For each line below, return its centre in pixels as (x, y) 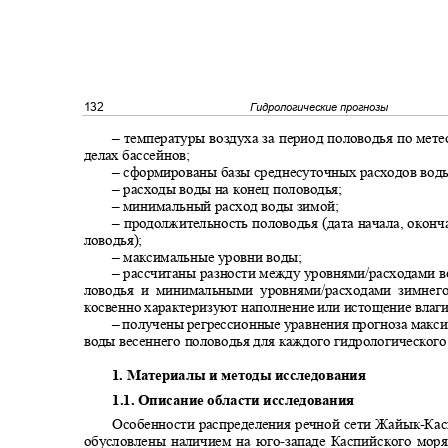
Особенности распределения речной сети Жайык (266, 424)
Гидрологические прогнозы (322, 107)
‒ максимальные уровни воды (205, 256)
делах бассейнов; (140, 155)
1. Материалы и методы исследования (243, 375)
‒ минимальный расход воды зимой (223, 206)
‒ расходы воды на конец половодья (225, 189)
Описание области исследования (250, 399)
